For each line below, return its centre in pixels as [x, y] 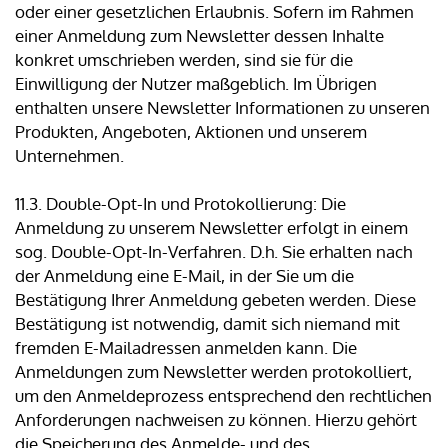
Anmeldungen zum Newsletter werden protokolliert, [213, 372]
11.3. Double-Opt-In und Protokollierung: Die [180, 204]
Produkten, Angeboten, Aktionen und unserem [191, 132]
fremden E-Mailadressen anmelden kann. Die [186, 348]
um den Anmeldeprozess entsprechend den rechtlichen [223, 396]
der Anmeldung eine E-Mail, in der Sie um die [184, 276]
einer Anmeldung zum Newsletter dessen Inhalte [199, 36]
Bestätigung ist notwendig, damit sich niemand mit [207, 324]
